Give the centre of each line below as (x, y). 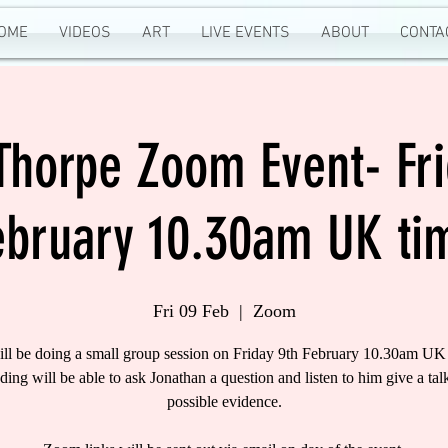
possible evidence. (224, 401)
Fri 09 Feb (190, 311)
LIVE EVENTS (245, 33)
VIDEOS (84, 33)
